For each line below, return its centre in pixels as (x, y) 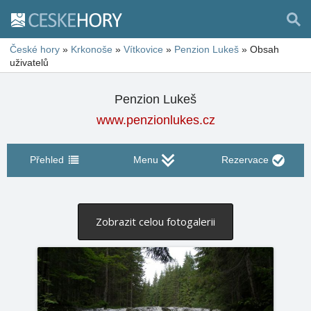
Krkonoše (92, 49)
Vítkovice (143, 49)
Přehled (47, 160)
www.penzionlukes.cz (155, 120)
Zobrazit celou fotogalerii (155, 221)
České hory (35, 49)
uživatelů (29, 62)
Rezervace (245, 160)
